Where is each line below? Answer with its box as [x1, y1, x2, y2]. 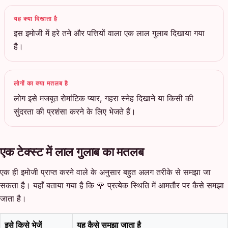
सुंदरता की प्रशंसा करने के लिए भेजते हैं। [14, 106, 136, 117]
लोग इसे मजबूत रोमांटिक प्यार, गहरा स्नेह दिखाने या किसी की [14, 93, 194, 103]
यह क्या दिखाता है [14, 15, 58, 22]
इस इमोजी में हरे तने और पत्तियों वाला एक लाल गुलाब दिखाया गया [14, 28, 205, 39]
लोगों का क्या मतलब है [14, 80, 69, 88]
